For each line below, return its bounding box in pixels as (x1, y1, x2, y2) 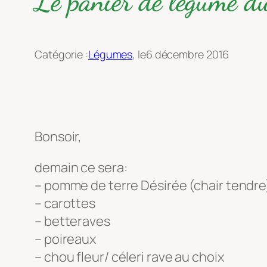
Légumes (88, 47, 133, 62)
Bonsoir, (35, 128, 82, 146)
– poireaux (35, 230, 96, 249)
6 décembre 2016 (145, 47, 229, 62)
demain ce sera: (35, 159, 128, 177)
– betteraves (35, 212, 110, 231)
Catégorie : (35, 47, 88, 62)
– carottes (35, 194, 95, 213)
